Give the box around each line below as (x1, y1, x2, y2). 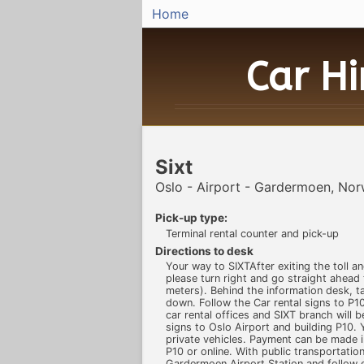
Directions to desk (155, 244, 253, 258)
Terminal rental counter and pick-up (165, 227, 339, 240)
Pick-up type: (155, 211, 227, 225)
